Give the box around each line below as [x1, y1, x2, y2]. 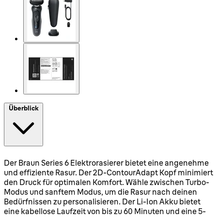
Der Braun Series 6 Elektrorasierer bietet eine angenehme [4, 157, 209, 168]
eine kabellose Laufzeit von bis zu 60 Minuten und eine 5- [4, 206, 206, 216]
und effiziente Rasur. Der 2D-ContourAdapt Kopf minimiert [4, 167, 213, 177]
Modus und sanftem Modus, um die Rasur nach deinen [4, 186, 197, 197]
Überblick [8, 104, 39, 112]
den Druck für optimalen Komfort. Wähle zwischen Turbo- [4, 177, 209, 187]
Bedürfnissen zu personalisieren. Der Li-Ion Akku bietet [4, 196, 201, 206]
